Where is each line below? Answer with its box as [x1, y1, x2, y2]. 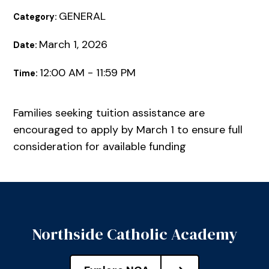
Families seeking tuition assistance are [13, 106, 205, 121]
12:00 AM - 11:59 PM [40, 65, 136, 80]
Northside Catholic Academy [32, 223, 237, 245]
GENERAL [59, 9, 106, 24]
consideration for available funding [13, 139, 187, 154]
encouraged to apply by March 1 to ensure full [13, 122, 243, 138]
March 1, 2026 [39, 37, 108, 52]
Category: [13, 11, 59, 23]
